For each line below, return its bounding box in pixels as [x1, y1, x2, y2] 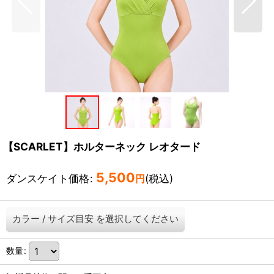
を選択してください [96, 213, 179, 224]
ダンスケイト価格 [6, 172, 89, 185]
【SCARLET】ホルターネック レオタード [3, 140, 201, 153]
